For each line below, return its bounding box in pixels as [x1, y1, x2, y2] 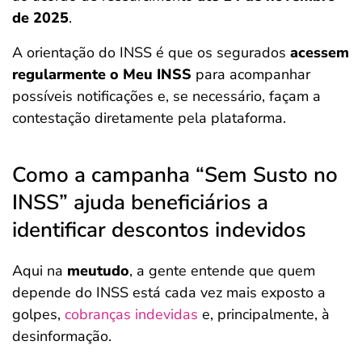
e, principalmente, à [198, 305, 330, 324]
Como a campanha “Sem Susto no [12, 161, 338, 189]
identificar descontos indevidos [12, 216, 306, 244]
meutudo [67, 261, 129, 280]
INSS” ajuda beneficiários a [12, 188, 268, 217]
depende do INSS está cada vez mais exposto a [12, 283, 326, 302]
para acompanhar [192, 65, 310, 84]
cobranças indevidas [65, 305, 198, 324]
